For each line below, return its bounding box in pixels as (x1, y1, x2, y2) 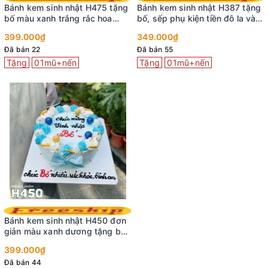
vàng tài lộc (137, 23, 184, 34)
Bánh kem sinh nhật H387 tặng (137, 2, 261, 13)
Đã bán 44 (4, 257, 42, 267)
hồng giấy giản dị (4, 23, 74, 34)
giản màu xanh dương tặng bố (4, 226, 126, 236)
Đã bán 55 (137, 44, 173, 54)
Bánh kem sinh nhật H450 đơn (4, 215, 126, 226)
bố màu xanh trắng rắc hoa (4, 13, 112, 23)
